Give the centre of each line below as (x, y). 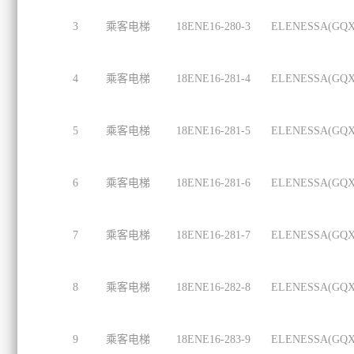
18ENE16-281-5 (213, 131)
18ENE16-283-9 (213, 339)
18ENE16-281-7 (213, 235)
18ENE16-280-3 (213, 26)
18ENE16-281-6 (213, 183)
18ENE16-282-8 (213, 287)
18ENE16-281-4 (213, 79)
